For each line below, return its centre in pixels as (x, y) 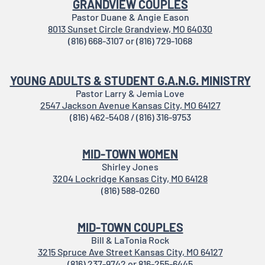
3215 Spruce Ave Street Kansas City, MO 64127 (130, 252)
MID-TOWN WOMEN (130, 154)
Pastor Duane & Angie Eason (130, 17)
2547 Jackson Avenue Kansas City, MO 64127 (130, 105)
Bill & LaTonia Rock (130, 240)
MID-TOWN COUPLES (130, 227)
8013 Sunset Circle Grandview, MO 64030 (130, 29)
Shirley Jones (130, 167)
